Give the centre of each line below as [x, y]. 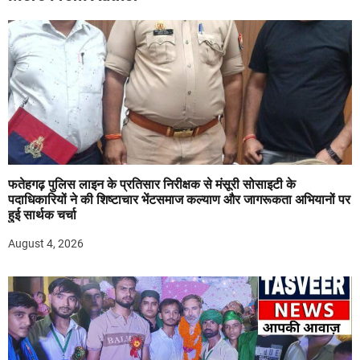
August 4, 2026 [46, 243]
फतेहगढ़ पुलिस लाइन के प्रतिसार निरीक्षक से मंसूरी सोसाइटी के [152, 184]
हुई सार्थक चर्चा [42, 215]
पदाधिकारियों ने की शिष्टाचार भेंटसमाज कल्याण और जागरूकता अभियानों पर [179, 199]
